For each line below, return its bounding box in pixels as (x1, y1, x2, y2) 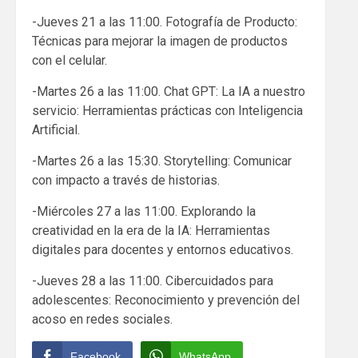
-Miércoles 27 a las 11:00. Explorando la (32, 204, 256, 220)
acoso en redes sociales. (32, 312, 173, 328)
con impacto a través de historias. (32, 173, 220, 189)
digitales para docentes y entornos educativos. (32, 242, 293, 258)
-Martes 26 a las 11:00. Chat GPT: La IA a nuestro (32, 84, 305, 100)
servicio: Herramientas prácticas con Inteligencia (32, 103, 303, 119)
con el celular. (32, 53, 107, 69)
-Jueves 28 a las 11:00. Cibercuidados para (32, 273, 273, 289)
